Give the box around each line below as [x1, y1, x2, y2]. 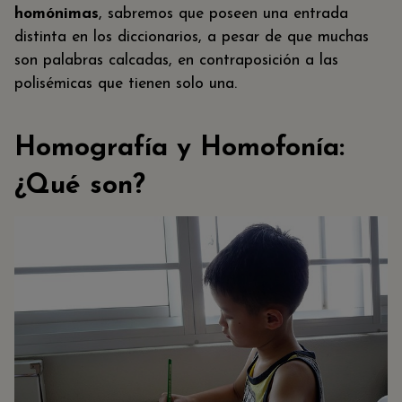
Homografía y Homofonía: [14, 134, 345, 162]
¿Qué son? [14, 171, 145, 200]
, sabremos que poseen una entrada [99, 6, 348, 22]
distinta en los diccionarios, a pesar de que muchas [14, 30, 369, 46]
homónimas [14, 6, 99, 22]
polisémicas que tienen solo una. [14, 76, 237, 92]
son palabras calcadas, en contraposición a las [14, 53, 338, 69]
